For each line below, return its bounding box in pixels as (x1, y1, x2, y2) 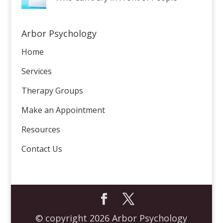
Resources (21, 124, 60, 135)
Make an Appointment (21, 105, 105, 115)
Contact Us (21, 143, 62, 154)
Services (21, 66, 52, 77)
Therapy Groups (21, 85, 83, 96)
